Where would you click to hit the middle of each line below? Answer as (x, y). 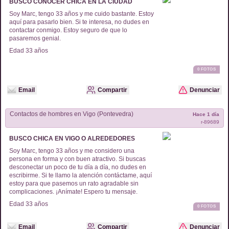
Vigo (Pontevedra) (107, 114)
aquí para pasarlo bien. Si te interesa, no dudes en (79, 22)
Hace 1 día (206, 114)
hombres (60, 114)
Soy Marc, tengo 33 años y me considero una (72, 151)
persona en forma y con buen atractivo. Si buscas (77, 159)
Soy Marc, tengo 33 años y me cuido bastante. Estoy (82, 14)
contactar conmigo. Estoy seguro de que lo (68, 30)
